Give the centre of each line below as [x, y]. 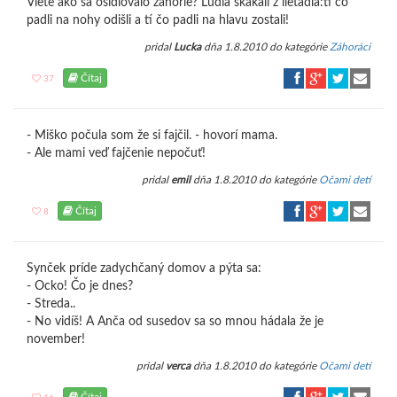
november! [56, 339]
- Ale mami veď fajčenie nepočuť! [116, 153]
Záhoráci [350, 47]
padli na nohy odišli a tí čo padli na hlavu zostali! [158, 20]
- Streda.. [51, 304]
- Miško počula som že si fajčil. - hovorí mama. [152, 136]
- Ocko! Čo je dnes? [80, 286]
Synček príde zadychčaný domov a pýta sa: [144, 269]
